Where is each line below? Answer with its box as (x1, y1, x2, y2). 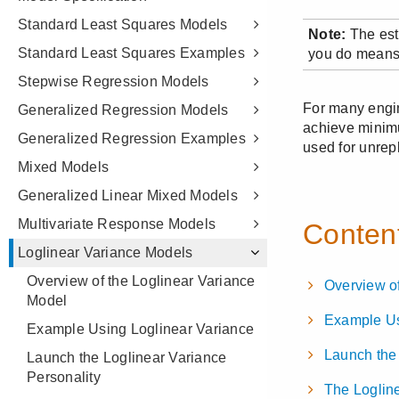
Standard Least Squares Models (18, 17, 228, 32)
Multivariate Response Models (18, 216, 216, 232)
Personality (27, 370, 101, 385)
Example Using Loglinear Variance (27, 322, 254, 337)
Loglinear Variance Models (18, 245, 193, 260)
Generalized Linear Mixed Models (18, 188, 238, 203)
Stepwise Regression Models (18, 74, 209, 89)
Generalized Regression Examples (18, 131, 246, 146)
